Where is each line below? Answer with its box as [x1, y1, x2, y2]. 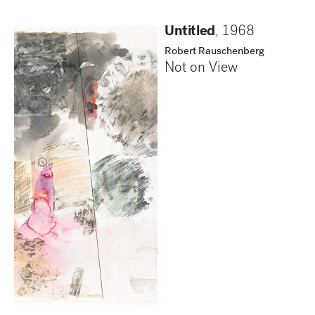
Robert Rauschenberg [165, 46, 264, 58]
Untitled [165, 25, 215, 39]
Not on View [165, 61, 238, 76]
